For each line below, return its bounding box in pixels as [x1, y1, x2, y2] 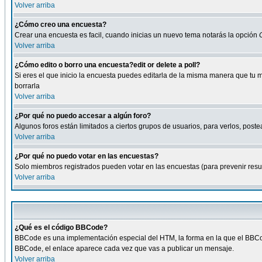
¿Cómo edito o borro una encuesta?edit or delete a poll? [15, 61, 200, 69]
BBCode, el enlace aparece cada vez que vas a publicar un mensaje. [15, 244, 234, 253]
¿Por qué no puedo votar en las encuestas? [15, 152, 158, 160]
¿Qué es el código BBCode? [15, 223, 108, 232]
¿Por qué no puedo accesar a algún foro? [15, 112, 151, 120]
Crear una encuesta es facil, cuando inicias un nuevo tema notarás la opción [15, 31, 259, 39]
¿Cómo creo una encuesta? [15, 20, 106, 29]
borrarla [15, 82, 40, 90]
